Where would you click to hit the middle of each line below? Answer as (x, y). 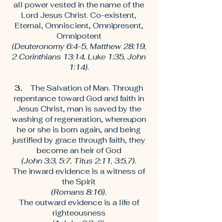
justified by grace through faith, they (79, 140)
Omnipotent (79, 36)
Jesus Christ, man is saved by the (79, 109)
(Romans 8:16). (79, 192)
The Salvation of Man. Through (83, 88)
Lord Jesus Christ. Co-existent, (79, 15)
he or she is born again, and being (79, 130)
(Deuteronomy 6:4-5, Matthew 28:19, (79, 46)
